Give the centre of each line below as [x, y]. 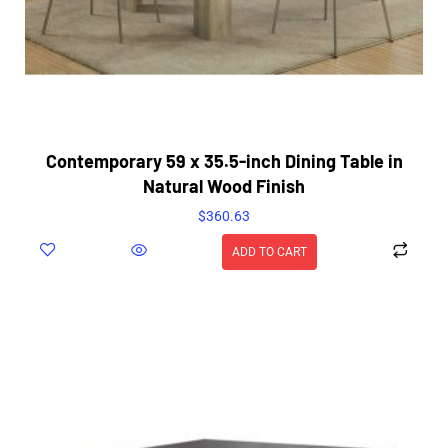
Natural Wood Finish [224, 186]
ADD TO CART [269, 252]
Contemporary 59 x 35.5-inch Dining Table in [224, 161]
